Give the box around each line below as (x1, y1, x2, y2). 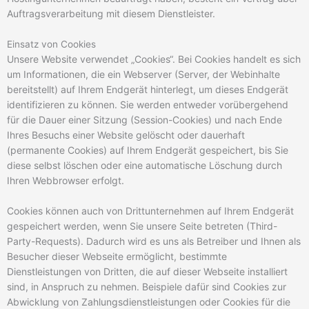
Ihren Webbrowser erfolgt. (7, 174, 124, 186)
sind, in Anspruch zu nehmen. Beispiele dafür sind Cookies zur (7, 280, 286, 292)
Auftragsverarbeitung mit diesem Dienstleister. (7, 7, 215, 19)
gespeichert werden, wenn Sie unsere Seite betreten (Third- (7, 219, 277, 232)
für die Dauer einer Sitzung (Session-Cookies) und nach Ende (7, 113, 282, 126)
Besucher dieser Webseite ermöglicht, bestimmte (7, 250, 227, 262)
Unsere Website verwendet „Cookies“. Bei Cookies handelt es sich (7, 52, 301, 65)
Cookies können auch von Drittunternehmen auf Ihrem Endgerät (7, 204, 294, 217)
